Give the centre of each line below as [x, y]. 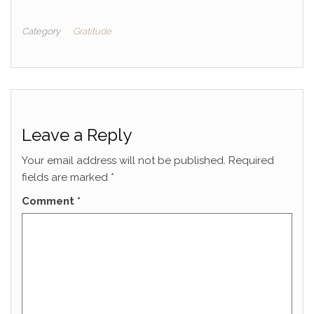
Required [251, 161]
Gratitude [92, 32]
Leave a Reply [77, 135]
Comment [49, 202]
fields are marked [66, 178]
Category [41, 32]
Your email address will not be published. [124, 161]
